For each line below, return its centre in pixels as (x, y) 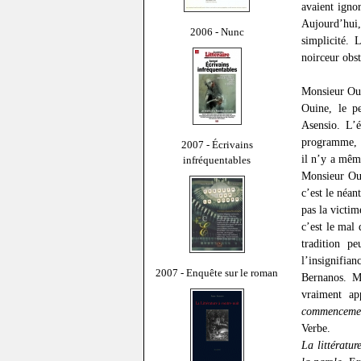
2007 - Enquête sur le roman (217, 272)
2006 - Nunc (217, 31)
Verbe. (316, 328)
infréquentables (217, 160)
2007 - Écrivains (217, 144)
